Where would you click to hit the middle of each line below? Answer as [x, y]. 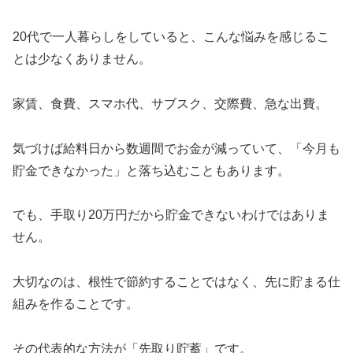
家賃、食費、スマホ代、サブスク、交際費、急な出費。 [170, 103]
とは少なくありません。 [82, 58]
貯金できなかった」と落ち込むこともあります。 [151, 170]
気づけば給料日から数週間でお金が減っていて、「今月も [176, 148]
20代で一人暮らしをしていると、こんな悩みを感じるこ [171, 36]
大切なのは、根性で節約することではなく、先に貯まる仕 [176, 282]
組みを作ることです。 [76, 304]
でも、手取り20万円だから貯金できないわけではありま [171, 215]
